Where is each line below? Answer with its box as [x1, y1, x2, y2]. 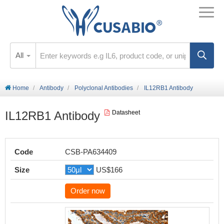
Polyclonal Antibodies [74, 84, 133, 91]
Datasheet [112, 109, 140, 116]
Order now [70, 186, 105, 195]
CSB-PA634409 [65, 147, 116, 156]
